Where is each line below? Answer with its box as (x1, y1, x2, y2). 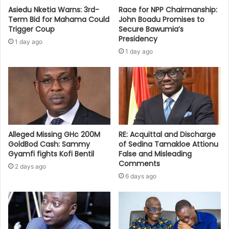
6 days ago (125, 172, 156, 180)
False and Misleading (119, 149, 192, 159)
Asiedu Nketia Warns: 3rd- (8, 5, 99, 15)
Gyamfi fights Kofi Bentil (8, 149, 94, 159)
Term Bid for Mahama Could (8, 14, 109, 25)
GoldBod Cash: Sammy (8, 139, 90, 150)
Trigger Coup (8, 24, 55, 35)
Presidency (119, 34, 157, 44)
